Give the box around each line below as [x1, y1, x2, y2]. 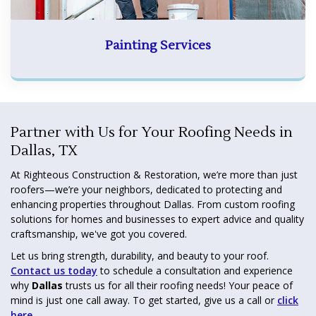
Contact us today [11, 263, 97, 277]
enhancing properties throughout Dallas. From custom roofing [11, 197, 295, 211]
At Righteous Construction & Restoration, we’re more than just [11, 167, 298, 181]
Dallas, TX [11, 141, 78, 160]
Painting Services [105, 37, 211, 54]
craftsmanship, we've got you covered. [11, 226, 187, 241]
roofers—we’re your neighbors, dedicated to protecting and [11, 182, 282, 196]
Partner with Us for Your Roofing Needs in [11, 123, 293, 142]
